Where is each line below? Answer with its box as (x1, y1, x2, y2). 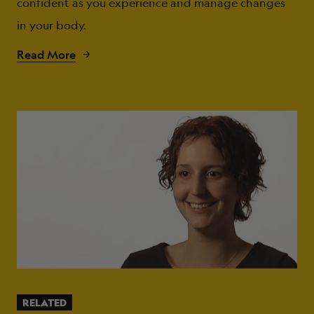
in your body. (17, 18, 86, 34)
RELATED (22, 296, 67, 310)
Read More (17, 47, 76, 63)
